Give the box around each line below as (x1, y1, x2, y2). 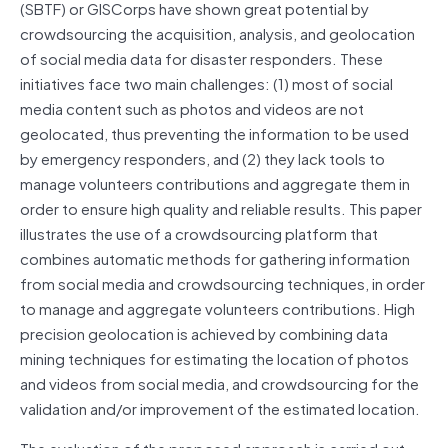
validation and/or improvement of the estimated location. (20, 395, 420, 420)
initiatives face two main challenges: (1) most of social (20, 70, 393, 95)
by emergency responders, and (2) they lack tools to (20, 145, 385, 170)
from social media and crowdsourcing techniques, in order (20, 270, 425, 295)
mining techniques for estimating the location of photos (20, 345, 409, 370)
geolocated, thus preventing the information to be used (20, 120, 409, 145)
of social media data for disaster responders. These (20, 45, 383, 70)
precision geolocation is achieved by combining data (20, 320, 388, 345)
